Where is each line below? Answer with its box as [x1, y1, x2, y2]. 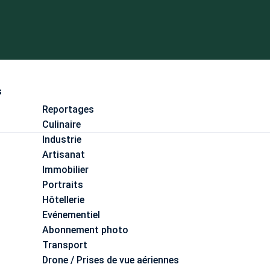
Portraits [42, 178, 83, 190]
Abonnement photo [42, 224, 128, 236]
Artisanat [42, 148, 85, 160]
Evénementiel [42, 209, 100, 221]
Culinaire [42, 118, 81, 130]
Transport [42, 239, 87, 251]
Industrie [42, 133, 81, 145]
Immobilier [42, 163, 89, 175]
